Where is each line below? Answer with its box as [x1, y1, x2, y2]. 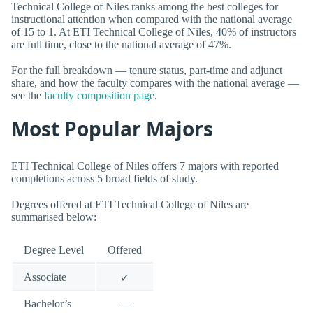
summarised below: [11, 210, 96, 223]
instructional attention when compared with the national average [11, 13, 292, 25]
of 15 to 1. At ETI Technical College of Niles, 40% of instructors [11, 25, 296, 38]
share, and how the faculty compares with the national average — [11, 76, 299, 89]
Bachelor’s [24, 298, 71, 310]
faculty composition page [44, 89, 154, 101]
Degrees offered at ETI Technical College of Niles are [11, 198, 249, 210]
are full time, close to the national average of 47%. [11, 38, 231, 50]
